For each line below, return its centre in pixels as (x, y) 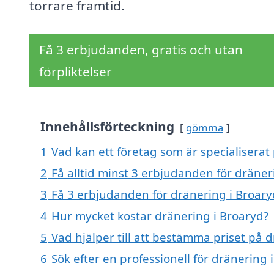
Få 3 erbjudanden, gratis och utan (141, 50)
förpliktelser (76, 72)
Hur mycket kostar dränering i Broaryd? (160, 216)
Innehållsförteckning (107, 127)
